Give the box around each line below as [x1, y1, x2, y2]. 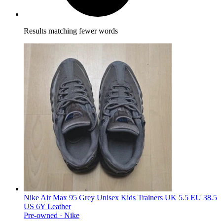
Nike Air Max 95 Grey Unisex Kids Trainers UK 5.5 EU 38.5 [24, 193, 217, 202]
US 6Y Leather [24, 202, 71, 211]
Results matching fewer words [24, 26, 118, 35]
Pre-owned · [24, 211, 64, 220]
